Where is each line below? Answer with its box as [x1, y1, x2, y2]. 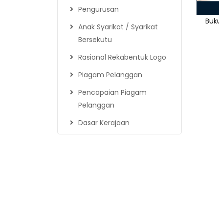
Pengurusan [78, 4, 119, 14]
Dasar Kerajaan [78, 117, 130, 128]
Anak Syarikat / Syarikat [78, 22, 158, 32]
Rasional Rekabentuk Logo [78, 52, 166, 62]
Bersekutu [78, 34, 112, 44]
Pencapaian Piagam [78, 87, 147, 97]
